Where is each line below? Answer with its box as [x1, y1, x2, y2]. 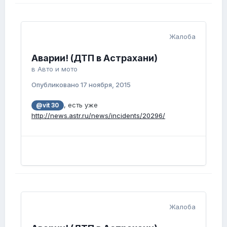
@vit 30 [36, 102, 59, 109]
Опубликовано [31, 81, 81, 89]
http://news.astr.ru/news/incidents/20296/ [31, 111, 165, 120]
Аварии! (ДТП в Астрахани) [31, 53, 158, 64]
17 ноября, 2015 [81, 81, 131, 89]
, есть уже [63, 101, 98, 109]
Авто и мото [37, 65, 78, 73]
